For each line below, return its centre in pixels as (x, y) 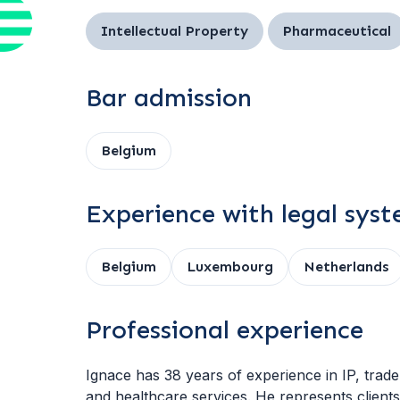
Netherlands (346, 267)
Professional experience (225, 330)
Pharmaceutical (337, 31)
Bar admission (169, 98)
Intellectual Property (175, 31)
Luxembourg (230, 267)
